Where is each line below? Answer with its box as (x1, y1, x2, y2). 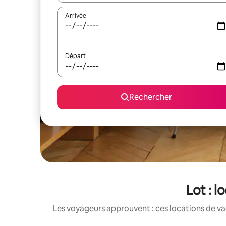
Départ (65, 52, 86, 60)
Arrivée (65, 12, 86, 20)
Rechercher (129, 92, 172, 102)
